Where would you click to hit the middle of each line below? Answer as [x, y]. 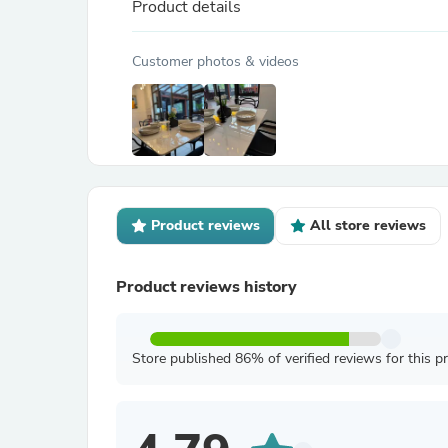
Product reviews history [206, 287]
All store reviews [368, 225]
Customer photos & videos [215, 61]
